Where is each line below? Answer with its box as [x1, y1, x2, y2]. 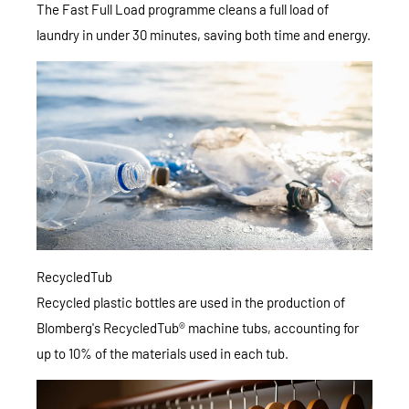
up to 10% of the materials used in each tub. [37, 344, 288, 362]
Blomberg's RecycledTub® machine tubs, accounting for [37, 319, 359, 336]
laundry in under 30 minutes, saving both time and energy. [37, 26, 371, 43]
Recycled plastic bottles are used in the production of [37, 293, 345, 310]
